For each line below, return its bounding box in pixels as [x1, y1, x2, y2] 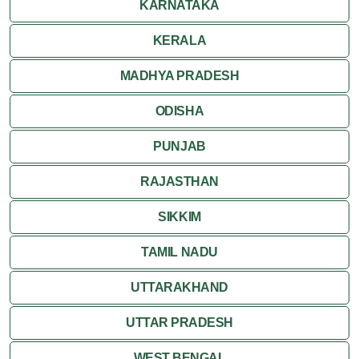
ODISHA [155, 103, 204, 118]
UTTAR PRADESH [126, 315, 233, 329]
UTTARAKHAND [131, 280, 228, 294]
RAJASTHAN [140, 174, 219, 188]
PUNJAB [153, 139, 206, 153]
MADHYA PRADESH [119, 68, 240, 83]
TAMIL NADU [141, 244, 218, 259]
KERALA [152, 33, 207, 47]
